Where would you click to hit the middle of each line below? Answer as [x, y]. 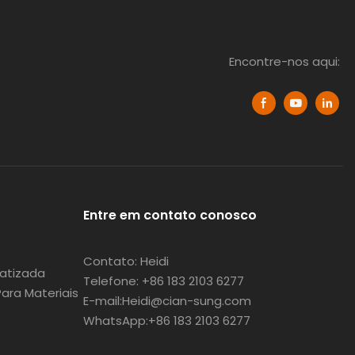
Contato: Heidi [126, 261]
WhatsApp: [115, 321]
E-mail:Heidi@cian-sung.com [167, 301]
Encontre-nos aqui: [286, 62]
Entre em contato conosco [170, 215]
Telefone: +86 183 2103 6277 [163, 281]
